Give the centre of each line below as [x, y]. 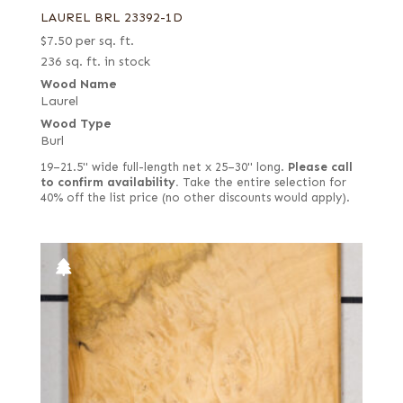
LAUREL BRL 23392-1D [111, 18]
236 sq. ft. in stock [95, 62]
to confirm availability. [109, 183]
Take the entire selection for [262, 183]
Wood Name [78, 85]
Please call [320, 168]
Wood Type [76, 124]
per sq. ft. [104, 41]
